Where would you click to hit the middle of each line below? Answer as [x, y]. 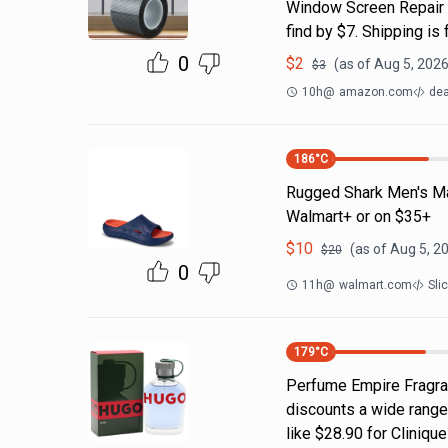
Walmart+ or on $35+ [358, 216]
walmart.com [375, 285]
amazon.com [376, 92]
